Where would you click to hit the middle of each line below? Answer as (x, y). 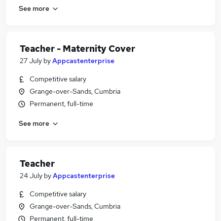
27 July (31, 61)
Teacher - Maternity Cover (77, 49)
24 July (31, 176)
